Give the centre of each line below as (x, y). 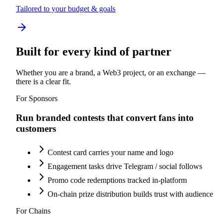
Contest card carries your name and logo (111, 153)
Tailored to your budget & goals (66, 9)
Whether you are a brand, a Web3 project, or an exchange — (111, 72)
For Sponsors (37, 98)
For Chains (33, 211)
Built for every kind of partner (94, 51)
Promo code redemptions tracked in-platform (117, 180)
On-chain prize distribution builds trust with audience (130, 194)
